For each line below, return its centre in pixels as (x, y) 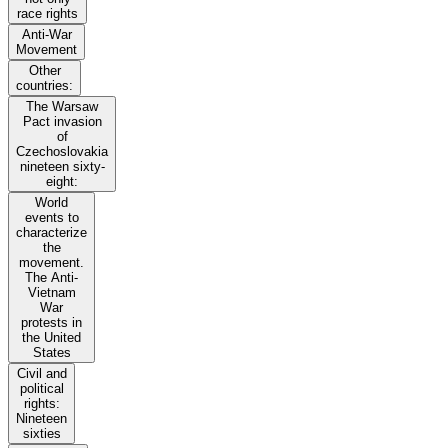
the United (51, 338)
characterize (51, 233)
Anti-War (46, 35)
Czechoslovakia (62, 152)
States (51, 353)
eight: (62, 182)
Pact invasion (62, 122)
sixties (41, 434)
